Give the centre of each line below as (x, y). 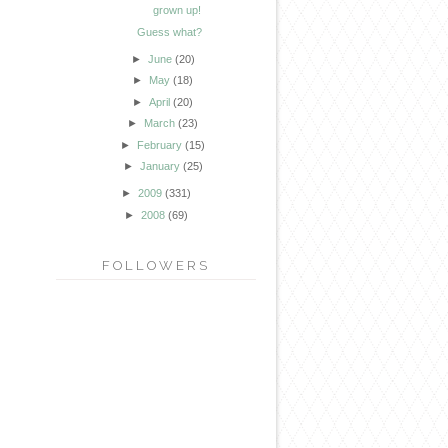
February (160, 144)
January (159, 166)
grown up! (177, 10)
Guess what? (170, 31)
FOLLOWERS (156, 266)
